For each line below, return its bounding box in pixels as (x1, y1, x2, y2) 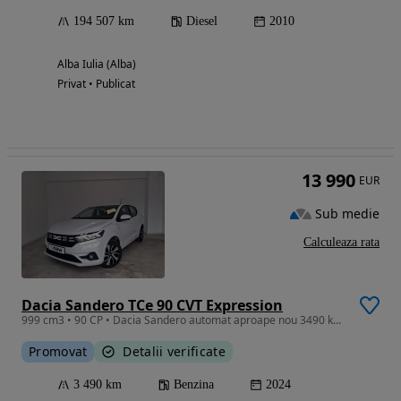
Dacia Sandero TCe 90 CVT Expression (21, 295, 283, 316)
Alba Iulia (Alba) (57, 56, 136, 73)
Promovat (29, 343, 88, 361)
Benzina (174, 378, 214, 392)
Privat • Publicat (57, 76, 135, 92)
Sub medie (315, 204, 380, 222)
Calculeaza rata (303, 235, 380, 250)
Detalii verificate (123, 343, 226, 361)
